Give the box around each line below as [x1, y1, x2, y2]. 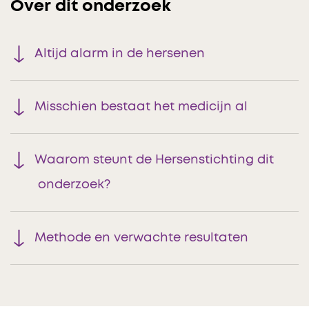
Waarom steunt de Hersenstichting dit [34, 154, 274, 167]
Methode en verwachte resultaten [34, 232, 248, 245]
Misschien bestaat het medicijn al [34, 101, 248, 114]
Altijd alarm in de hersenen [34, 48, 205, 61]
